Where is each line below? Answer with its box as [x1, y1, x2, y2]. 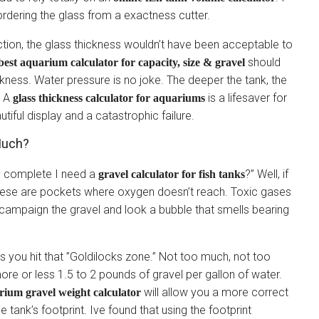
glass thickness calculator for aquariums [13, 92, 205, 104]
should [245, 56, 281, 69]
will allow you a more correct [141, 286, 288, 299]
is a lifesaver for [205, 91, 287, 105]
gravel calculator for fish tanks [98, 168, 245, 180]
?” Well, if [245, 167, 288, 181]
